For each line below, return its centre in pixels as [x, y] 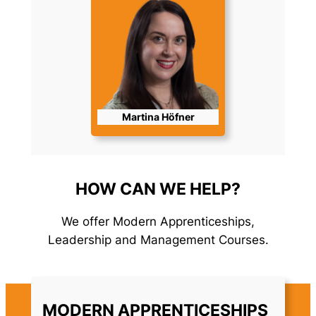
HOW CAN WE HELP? [158, 189]
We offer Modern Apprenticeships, [158, 222]
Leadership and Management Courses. [158, 240]
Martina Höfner [158, 116]
